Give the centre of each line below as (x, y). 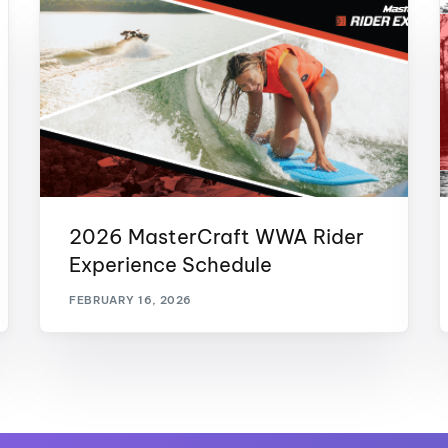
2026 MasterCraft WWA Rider (217, 236)
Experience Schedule (171, 264)
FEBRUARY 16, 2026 (130, 300)
